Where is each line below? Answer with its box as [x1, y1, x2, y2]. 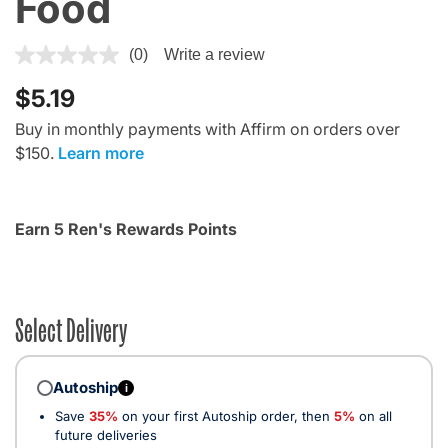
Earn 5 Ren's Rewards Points [15, 219, 237, 240]
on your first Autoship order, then [118, 408, 334, 425]
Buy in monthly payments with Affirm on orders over [15, 119, 400, 140]
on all [355, 408, 392, 425]
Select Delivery [15, 307, 127, 350]
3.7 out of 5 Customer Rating [14, 42, 226, 63]
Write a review [164, 46, 265, 64]
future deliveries [55, 427, 157, 444]
